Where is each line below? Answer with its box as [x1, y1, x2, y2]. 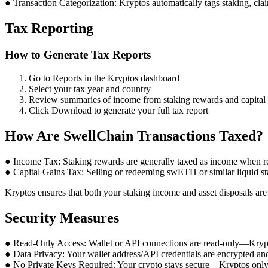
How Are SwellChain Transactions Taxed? [5, 127, 263, 144]
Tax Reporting [5, 20, 93, 36]
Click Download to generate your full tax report [29, 105, 208, 115]
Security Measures [5, 209, 119, 226]
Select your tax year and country [29, 83, 151, 94]
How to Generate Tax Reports [5, 48, 151, 62]
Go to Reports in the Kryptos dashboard [29, 72, 179, 83]
